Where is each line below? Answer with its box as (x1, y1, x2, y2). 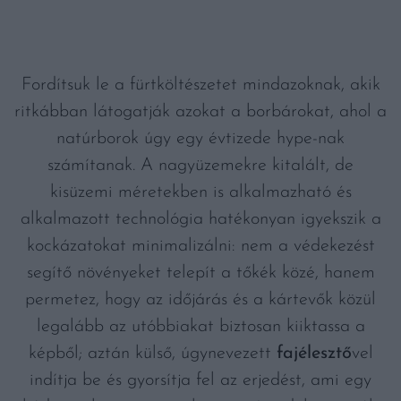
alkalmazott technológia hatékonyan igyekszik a (20, 210, 381, 228)
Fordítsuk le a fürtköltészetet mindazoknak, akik (21, 76, 380, 94)
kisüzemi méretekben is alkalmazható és (49, 183, 352, 201)
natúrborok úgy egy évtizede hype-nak (56, 130, 345, 148)
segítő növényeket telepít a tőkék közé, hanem (26, 264, 375, 282)
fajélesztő (276, 345, 352, 363)
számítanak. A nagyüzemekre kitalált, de (47, 157, 354, 175)
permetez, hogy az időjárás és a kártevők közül (25, 291, 376, 309)
